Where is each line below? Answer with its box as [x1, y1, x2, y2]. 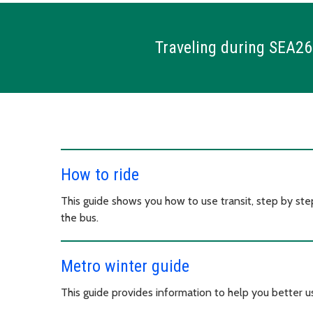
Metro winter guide [61, 256, 189, 276]
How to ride [61, 164, 139, 184]
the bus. [61, 210, 99, 224]
